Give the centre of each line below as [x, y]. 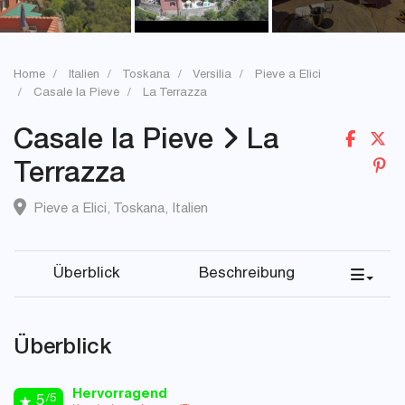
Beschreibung [247, 274]
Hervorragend [120, 395]
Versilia [212, 75]
